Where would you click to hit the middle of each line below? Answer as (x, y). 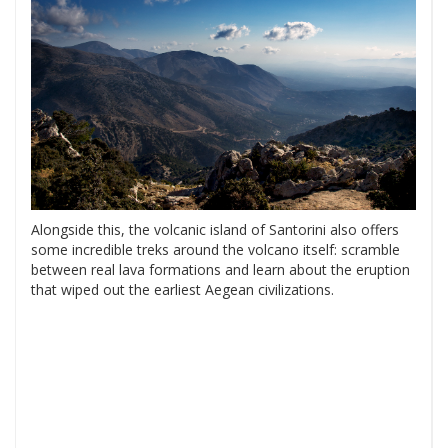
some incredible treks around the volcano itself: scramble (215, 249)
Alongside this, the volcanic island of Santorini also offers (215, 229)
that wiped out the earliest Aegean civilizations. (182, 289)
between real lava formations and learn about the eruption (220, 269)
